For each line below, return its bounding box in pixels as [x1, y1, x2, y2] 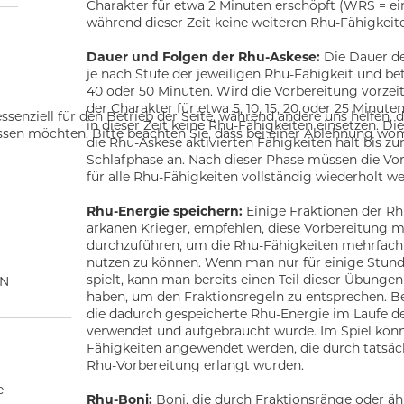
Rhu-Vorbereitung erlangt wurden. [87, 357, 305, 374]
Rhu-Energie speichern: [87, 203, 247, 220]
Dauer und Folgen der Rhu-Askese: [87, 49, 325, 66]
